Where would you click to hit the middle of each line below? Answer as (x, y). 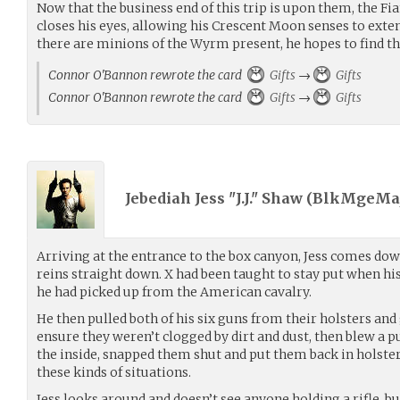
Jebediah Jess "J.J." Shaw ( (219, 199)
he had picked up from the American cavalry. (174, 292)
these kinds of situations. (114, 372)
